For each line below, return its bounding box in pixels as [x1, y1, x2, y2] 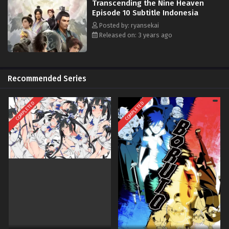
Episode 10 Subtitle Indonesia [92, 8, 198, 17]
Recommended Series [8, 74, 86, 83]
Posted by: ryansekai [98, 21, 159, 29]
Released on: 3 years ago [98, 31, 172, 39]
